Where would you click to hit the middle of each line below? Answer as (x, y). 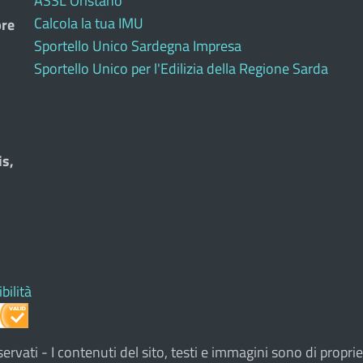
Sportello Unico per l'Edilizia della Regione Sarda (181, 69)
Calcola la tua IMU (88, 23)
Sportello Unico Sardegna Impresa (137, 46)
